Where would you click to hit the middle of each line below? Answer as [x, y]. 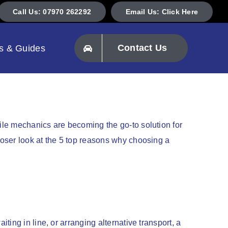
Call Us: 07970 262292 [52, 11]
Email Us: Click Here [162, 11]
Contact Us [142, 48]
